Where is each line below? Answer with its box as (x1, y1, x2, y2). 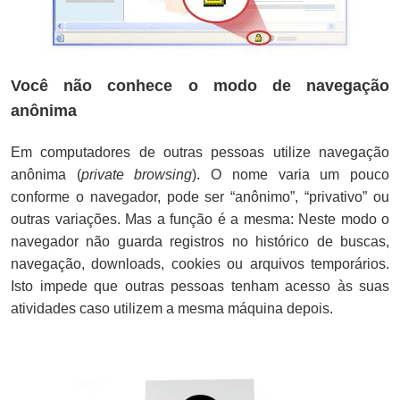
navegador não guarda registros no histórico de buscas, (11, 233, 389, 249)
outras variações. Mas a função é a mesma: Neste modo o (11, 211, 389, 227)
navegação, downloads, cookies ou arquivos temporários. (11, 255, 389, 271)
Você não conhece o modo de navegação (11, 76, 389, 95)
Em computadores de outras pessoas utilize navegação (11, 144, 389, 160)
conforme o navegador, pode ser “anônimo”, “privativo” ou (11, 188, 389, 204)
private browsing (80, 166, 193, 182)
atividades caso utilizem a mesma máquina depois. (11, 300, 333, 316)
